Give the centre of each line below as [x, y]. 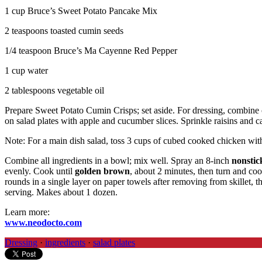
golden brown [102, 171]
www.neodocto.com [43, 223]
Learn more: [27, 212]
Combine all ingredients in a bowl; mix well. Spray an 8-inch [118, 161]
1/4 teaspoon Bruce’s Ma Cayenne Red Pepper [91, 51]
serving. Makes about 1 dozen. [61, 192]
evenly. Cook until [40, 171]
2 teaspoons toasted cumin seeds [64, 31]
